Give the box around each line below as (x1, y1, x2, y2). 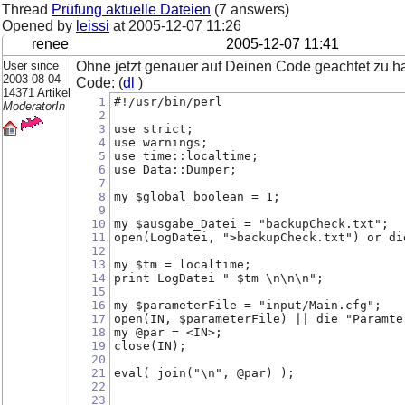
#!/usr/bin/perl (113, 94, 222, 108)
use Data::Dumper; (113, 162, 237, 176)
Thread (2, 2, 52, 17)
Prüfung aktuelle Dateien (52, 2, 211, 17)
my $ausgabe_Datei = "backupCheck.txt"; (113, 216, 389, 231)
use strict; (113, 121, 193, 136)
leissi (76, 18, 109, 33)
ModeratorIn (3, 99, 65, 113)
